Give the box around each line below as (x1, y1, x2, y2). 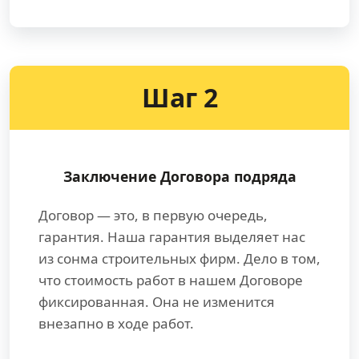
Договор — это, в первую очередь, (38, 206, 268, 224)
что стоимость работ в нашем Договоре (38, 271, 303, 289)
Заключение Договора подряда (63, 167, 296, 186)
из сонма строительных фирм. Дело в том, (38, 249, 321, 268)
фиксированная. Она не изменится (38, 292, 275, 311)
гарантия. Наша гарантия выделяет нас (38, 228, 305, 246)
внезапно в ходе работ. (38, 314, 194, 333)
